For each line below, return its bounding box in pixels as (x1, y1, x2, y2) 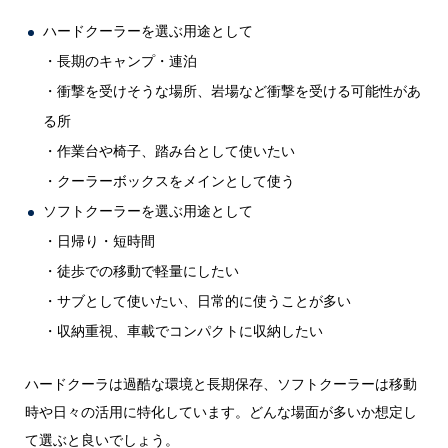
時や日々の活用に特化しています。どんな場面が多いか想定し (24, 401, 417, 421)
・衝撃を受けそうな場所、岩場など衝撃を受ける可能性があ (43, 80, 422, 100)
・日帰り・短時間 (43, 230, 156, 250)
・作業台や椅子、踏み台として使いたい (43, 140, 296, 160)
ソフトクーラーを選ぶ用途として (43, 200, 254, 220)
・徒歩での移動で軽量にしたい (43, 260, 240, 280)
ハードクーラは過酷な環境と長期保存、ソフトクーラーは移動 (24, 373, 417, 393)
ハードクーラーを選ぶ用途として (43, 20, 254, 40)
